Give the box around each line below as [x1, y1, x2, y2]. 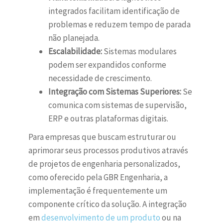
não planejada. [48, 32, 100, 44]
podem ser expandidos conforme [48, 59, 166, 71]
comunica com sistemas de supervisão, [48, 100, 187, 111]
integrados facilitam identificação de [48, 5, 180, 17]
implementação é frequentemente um [28, 185, 167, 197]
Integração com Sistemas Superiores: [48, 86, 181, 98]
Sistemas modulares [102, 46, 177, 57]
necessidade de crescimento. [48, 73, 152, 84]
